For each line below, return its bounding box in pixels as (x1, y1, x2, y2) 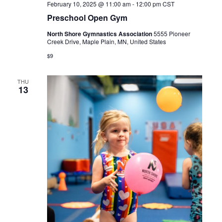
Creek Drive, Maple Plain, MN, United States (47, 37, 166, 46)
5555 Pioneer (153, 29, 190, 38)
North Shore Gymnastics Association (47, 29, 154, 38)
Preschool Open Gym (47, 11, 127, 23)
